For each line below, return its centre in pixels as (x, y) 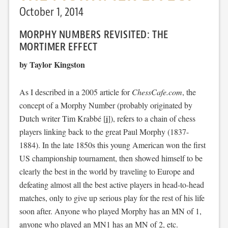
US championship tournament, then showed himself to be (111, 158)
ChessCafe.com (157, 92)
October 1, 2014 (51, 12)
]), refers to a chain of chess (151, 118)
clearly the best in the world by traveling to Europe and (107, 171)
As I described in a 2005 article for (75, 92)
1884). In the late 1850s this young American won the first (112, 145)
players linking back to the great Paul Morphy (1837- (104, 132)
